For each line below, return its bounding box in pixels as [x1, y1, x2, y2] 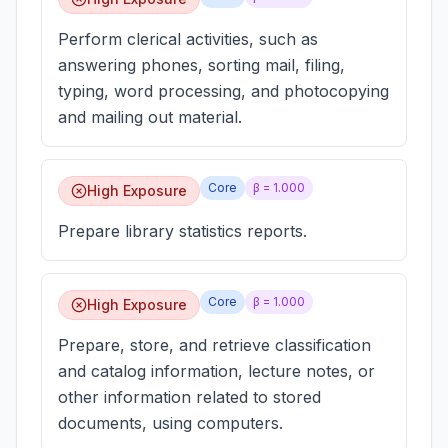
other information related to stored [58, 387, 321, 407]
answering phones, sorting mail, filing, [58, 55, 345, 75]
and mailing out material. [58, 107, 242, 127]
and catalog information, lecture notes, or [58, 361, 375, 381]
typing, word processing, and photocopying [58, 81, 389, 101]
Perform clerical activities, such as [58, 29, 318, 49]
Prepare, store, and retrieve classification [58, 335, 371, 355]
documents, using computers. [58, 413, 283, 433]
